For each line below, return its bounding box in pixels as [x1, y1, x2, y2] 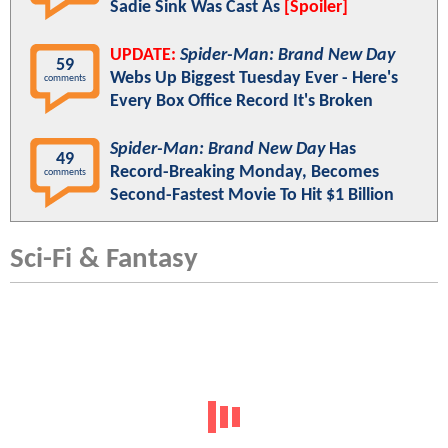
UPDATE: [110, 45, 176, 65]
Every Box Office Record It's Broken [110, 91, 373, 111]
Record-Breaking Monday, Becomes [110, 162, 379, 182]
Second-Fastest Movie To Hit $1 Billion [110, 185, 394, 205]
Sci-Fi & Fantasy [10, 244, 198, 274]
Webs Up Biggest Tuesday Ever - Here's [110, 68, 398, 88]
